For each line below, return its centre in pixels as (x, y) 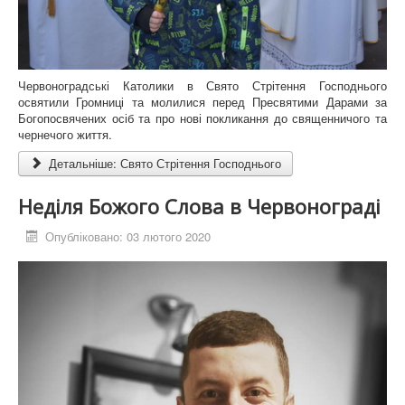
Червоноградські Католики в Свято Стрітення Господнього (202, 85)
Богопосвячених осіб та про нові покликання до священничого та (202, 118)
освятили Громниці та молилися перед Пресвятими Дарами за (202, 101)
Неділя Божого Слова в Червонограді (199, 206)
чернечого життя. (65, 134)
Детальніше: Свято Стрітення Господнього (164, 163)
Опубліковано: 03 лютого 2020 (128, 236)
